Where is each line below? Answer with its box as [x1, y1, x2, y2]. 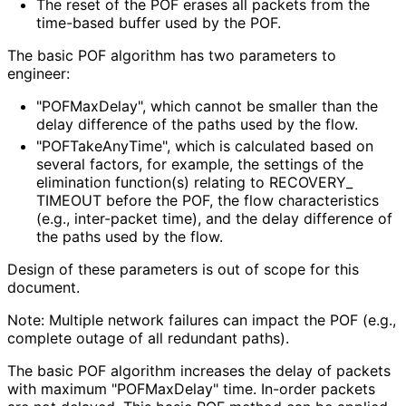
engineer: [7, 64, 70, 83]
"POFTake [36, 137, 102, 156]
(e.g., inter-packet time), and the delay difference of [36, 209, 392, 228]
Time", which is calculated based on [129, 137, 373, 156]
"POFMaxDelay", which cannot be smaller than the [36, 97, 378, 116]
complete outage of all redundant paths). [7, 329, 288, 348]
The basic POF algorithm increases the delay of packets [7, 362, 391, 381]
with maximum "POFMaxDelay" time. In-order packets [7, 380, 375, 399]
